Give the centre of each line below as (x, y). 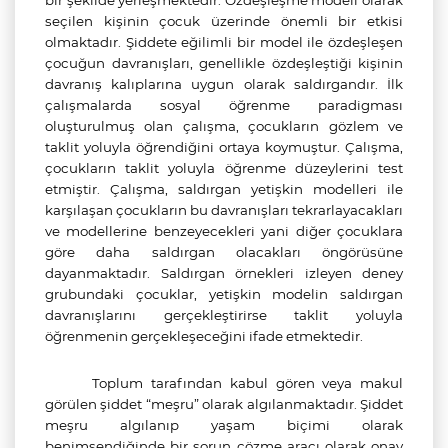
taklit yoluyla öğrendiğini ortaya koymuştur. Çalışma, (224, 147)
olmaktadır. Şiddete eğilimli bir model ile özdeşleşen (224, 42)
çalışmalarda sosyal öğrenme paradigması (224, 105)
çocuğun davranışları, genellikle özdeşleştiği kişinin (224, 63)
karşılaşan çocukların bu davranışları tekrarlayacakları (224, 210)
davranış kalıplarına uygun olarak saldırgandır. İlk (224, 84)
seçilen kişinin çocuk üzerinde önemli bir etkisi (224, 21)
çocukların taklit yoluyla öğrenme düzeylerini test (224, 168)
